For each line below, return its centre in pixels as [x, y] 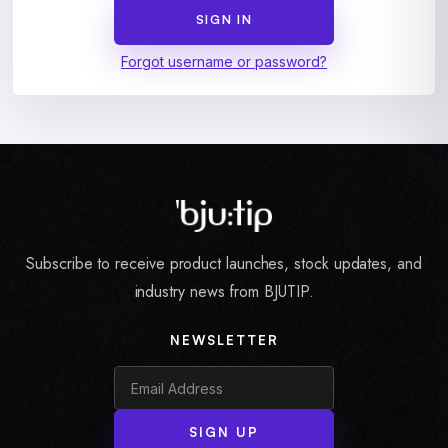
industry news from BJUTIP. [224, 291]
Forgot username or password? [224, 61]
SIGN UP [224, 431]
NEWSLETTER [224, 340]
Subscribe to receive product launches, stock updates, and [224, 263]
